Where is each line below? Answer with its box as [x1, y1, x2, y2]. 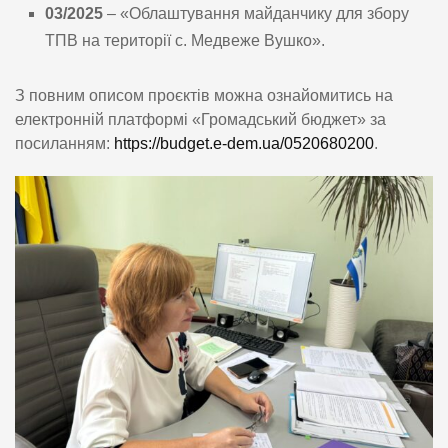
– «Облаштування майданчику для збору [103, 5, 409, 23]
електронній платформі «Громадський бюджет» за [15, 111, 386, 129]
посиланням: [15, 135, 114, 153]
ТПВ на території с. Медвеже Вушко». [45, 32, 325, 50]
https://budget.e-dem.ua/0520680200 [114, 135, 374, 153]
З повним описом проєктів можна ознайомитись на [15, 87, 393, 105]
